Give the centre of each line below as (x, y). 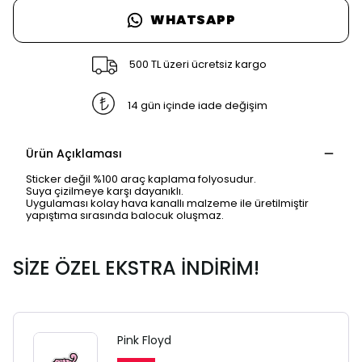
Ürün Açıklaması (74, 153)
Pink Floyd (144, 340)
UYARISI (181, 323)
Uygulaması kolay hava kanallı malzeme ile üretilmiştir (167, 203)
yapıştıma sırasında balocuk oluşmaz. (125, 215)
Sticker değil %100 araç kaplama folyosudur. (141, 179)
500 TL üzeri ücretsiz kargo (198, 64)
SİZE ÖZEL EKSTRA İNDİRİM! (136, 267)
